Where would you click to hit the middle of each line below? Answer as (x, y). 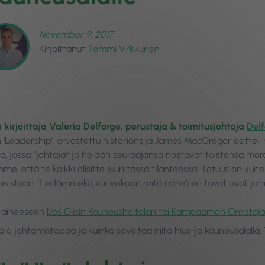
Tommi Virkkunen (124, 49)
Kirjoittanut (62, 49)
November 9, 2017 (76, 35)
